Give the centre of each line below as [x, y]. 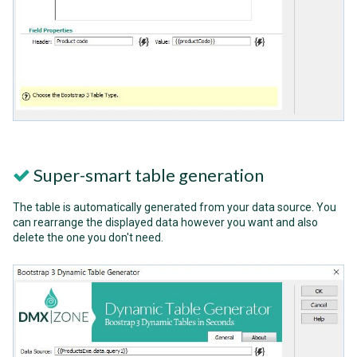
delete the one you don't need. [88, 238]
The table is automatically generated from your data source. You [175, 208]
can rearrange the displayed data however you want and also [165, 223]
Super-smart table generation [147, 175]
